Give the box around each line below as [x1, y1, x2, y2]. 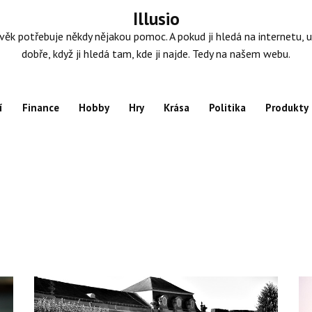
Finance [22, 101, 59, 114]
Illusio [132, 8, 180, 30]
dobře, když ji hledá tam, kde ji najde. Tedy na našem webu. [22, 47, 290, 61]
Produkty [265, 101, 309, 114]
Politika [209, 101, 246, 114]
